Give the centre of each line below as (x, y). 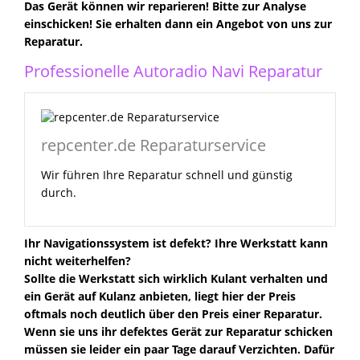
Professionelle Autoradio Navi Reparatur (173, 71)
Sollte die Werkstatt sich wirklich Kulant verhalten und (176, 278)
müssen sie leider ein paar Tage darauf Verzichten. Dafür (179, 349)
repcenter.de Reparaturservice (153, 145)
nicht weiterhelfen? (78, 261)
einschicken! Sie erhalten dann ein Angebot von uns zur (178, 24)
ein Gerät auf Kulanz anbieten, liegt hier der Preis (160, 296)
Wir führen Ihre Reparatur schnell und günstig (167, 175)
